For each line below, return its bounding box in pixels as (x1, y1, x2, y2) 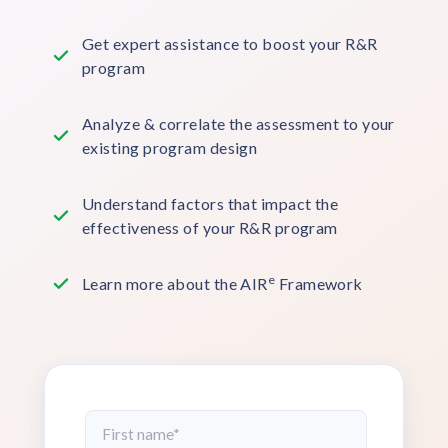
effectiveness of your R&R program (82, 217, 338, 237)
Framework (275, 273, 363, 293)
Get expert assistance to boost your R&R (82, 33, 378, 53)
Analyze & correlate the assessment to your (82, 113, 395, 133)
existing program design (82, 137, 258, 157)
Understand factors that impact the (82, 193, 339, 213)
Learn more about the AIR (82, 273, 268, 293)
